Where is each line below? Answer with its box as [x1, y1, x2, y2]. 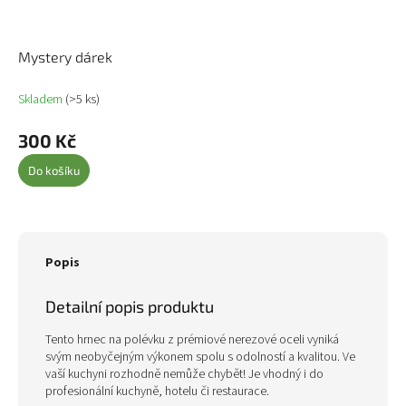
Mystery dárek [18, 47, 112, 65]
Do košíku [28, 162, 80, 178]
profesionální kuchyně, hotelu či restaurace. [45, 382, 269, 401]
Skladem [18, 90, 65, 109]
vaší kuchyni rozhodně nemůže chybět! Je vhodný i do [45, 364, 324, 383]
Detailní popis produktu [45, 295, 214, 316]
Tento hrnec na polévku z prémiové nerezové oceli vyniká [45, 330, 339, 349]
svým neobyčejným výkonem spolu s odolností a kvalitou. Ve [45, 347, 355, 366]
